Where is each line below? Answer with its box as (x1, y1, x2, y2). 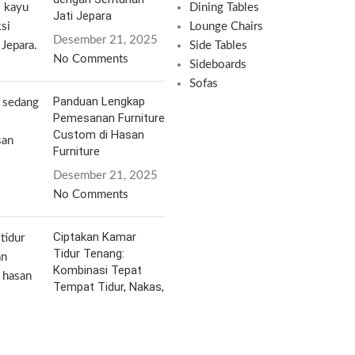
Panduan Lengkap (53, 94, 146, 109)
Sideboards (189, 59, 246, 71)
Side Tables (189, 40, 247, 52)
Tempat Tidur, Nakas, (53, 280, 165, 294)
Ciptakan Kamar (53, 230, 137, 244)
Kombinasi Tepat (53, 263, 143, 277)
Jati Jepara (53, 9, 113, 23)
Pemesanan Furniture (53, 111, 166, 125)
